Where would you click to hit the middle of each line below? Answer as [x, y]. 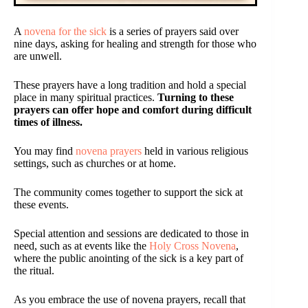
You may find [45, 151]
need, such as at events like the [81, 246]
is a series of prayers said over [173, 32]
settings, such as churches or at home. [95, 164]
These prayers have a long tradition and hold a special [130, 85]
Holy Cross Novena [192, 246]
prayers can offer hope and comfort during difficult [133, 110]
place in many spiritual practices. [86, 98]
